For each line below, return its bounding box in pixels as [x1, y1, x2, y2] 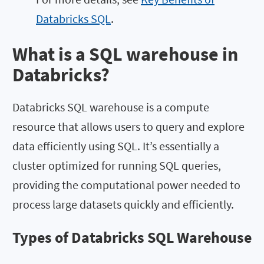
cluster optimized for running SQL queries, [12, 157, 221, 173]
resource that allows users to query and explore [12, 118, 245, 134]
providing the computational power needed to [12, 177, 240, 192]
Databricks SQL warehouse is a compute [12, 99, 209, 114]
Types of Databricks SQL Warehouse [12, 228, 252, 247]
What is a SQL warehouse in [12, 42, 238, 66]
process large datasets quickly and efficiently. [12, 196, 234, 212]
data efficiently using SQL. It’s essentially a [12, 138, 219, 153]
